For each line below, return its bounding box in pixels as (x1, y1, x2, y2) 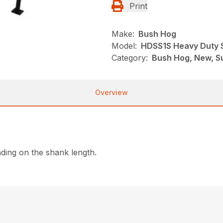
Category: (111, 53, 148, 63)
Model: (111, 41, 137, 51)
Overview (95, 88, 128, 97)
